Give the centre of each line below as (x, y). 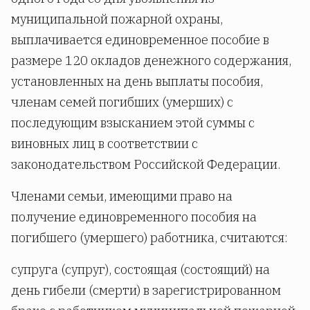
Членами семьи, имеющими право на (122, 197)
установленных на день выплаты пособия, (137, 82)
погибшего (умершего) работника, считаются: (149, 238)
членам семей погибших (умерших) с (122, 102)
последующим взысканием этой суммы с (133, 123)
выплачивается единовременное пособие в (140, 40)
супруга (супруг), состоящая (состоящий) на (140, 270)
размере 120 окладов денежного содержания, (151, 61)
